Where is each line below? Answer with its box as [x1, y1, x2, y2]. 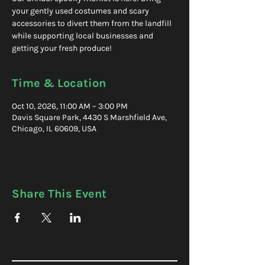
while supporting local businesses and [12, 31, 153, 41]
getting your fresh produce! [12, 43, 112, 53]
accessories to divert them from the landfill [12, 18, 172, 28]
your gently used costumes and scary [12, 6, 149, 16]
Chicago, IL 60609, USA [12, 124, 96, 134]
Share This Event [12, 187, 106, 201]
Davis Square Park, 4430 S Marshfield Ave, [12, 112, 167, 122]
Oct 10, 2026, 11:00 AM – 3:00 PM [12, 101, 128, 111]
